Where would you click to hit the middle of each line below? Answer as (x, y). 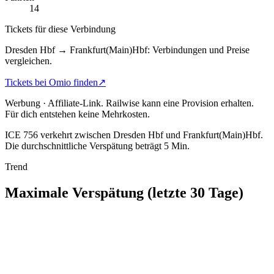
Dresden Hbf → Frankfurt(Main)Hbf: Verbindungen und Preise (127, 50)
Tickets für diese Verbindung (60, 29)
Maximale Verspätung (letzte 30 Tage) (124, 192)
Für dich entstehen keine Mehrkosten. (77, 114)
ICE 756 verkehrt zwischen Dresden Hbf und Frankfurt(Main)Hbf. (134, 135)
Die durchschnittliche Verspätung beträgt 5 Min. (97, 146)
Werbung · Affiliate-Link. (54, 103)
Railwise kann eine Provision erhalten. (180, 103)
